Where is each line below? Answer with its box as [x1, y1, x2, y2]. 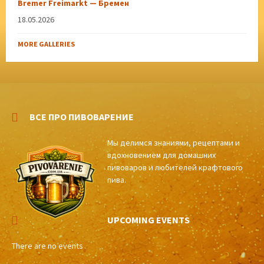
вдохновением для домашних [107, 150, 216, 161]
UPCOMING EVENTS [107, 214, 190, 226]
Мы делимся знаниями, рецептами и [107, 137, 240, 148]
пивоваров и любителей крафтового [107, 162, 243, 173]
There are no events [12, 240, 83, 252]
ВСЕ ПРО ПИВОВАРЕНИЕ [29, 111, 134, 123]
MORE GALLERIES [18, 39, 75, 49]
